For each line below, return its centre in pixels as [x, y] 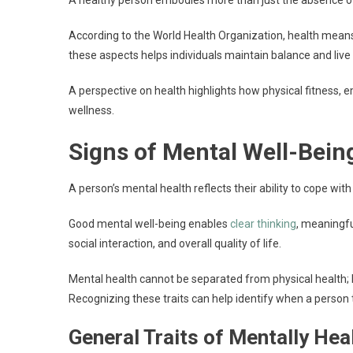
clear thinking [263, 224]
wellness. [91, 110]
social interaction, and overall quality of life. [175, 243]
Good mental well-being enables [149, 224]
